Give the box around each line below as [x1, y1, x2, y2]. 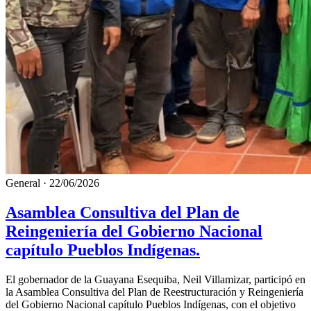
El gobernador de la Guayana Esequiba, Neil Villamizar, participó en [6, 274, 305, 286]
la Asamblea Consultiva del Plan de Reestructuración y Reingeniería [6, 286, 303, 299]
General [6, 177, 40, 190]
